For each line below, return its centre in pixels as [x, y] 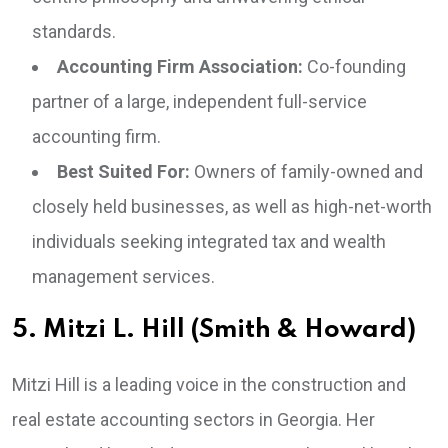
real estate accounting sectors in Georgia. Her [193, 420]
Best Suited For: [123, 172]
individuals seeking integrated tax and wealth [209, 242]
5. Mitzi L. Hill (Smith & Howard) [214, 331]
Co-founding [354, 67]
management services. [123, 277]
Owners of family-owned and [306, 172]
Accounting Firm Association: [180, 67]
